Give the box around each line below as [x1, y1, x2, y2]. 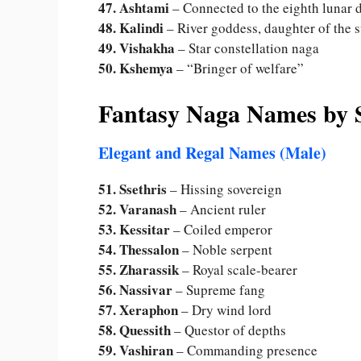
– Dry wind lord [178, 301, 272, 320]
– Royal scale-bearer [179, 260, 297, 280]
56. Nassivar [98, 280, 172, 301]
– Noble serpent [179, 240, 272, 259]
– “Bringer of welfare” [173, 58, 304, 77]
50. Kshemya [98, 57, 173, 78]
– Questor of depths [171, 321, 286, 340]
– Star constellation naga [175, 38, 319, 57]
